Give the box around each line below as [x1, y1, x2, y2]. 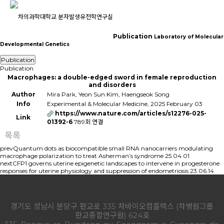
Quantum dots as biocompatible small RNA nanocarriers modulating [13, 144, 213, 152]
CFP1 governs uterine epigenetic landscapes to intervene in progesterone [12, 159, 219, 167]
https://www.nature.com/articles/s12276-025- [55, 109, 206, 117]
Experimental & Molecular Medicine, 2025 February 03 [47, 100, 202, 107]
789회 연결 [74, 118, 103, 126]
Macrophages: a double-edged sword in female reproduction [7, 73, 216, 81]
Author [11, 90, 35, 98]
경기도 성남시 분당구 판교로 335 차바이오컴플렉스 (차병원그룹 [10, 201, 213, 211]
